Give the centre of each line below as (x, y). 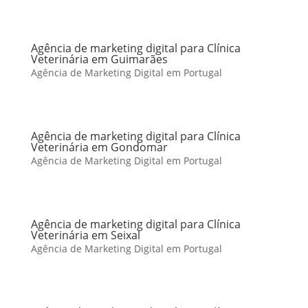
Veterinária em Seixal (85, 235)
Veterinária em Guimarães (99, 59)
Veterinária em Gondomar (99, 147)
